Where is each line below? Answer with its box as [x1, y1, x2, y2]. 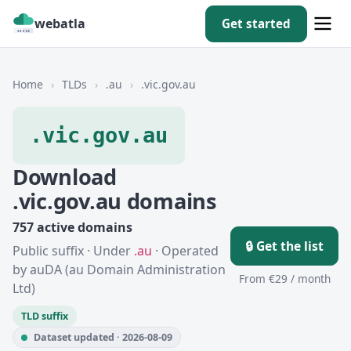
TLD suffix [21, 309, 68, 323]
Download [13, 162, 117, 191]
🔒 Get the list [245, 237, 324, 255]
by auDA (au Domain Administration [13, 261, 226, 278]
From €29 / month [238, 270, 331, 286]
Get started [222, 15, 291, 31]
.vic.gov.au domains [13, 186, 217, 215]
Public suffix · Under [13, 242, 134, 259]
